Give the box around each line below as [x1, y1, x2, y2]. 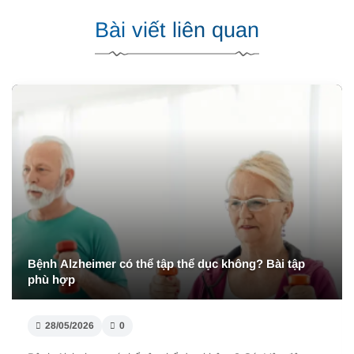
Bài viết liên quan [95, 18, 259, 43]
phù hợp [28, 272, 75, 286]
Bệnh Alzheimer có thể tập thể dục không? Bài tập [28, 256, 305, 270]
